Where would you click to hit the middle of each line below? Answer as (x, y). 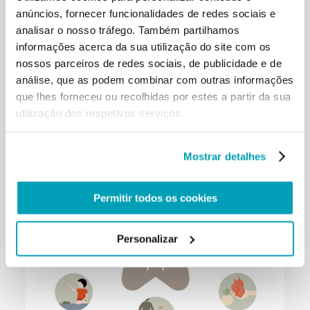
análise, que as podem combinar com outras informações (155, 79)
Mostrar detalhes (225, 156)
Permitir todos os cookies (155, 198)
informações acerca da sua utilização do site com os (144, 46)
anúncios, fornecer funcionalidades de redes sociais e (146, 13)
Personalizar (147, 238)
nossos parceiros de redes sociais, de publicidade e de (149, 63)
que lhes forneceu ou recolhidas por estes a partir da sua (154, 96)
